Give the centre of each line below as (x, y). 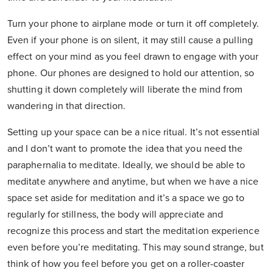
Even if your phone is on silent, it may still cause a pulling (130, 41)
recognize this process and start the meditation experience (133, 231)
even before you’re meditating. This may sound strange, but (136, 248)
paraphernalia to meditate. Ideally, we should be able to (126, 165)
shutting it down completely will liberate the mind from (125, 90)
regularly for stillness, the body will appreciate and (115, 215)
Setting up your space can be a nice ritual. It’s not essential (133, 133)
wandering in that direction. (67, 106)
